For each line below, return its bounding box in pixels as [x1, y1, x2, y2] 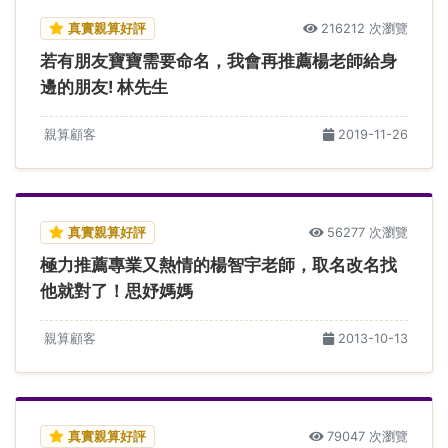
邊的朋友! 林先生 [40, 76, 168, 97]
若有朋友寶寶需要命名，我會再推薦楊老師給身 [40, 50, 397, 71]
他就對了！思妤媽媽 [40, 280, 193, 301]
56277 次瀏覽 [327, 224, 408, 240]
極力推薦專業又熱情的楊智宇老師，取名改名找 [40, 254, 397, 275]
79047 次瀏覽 [327, 428, 408, 444]
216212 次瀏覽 [321, 20, 408, 36]
